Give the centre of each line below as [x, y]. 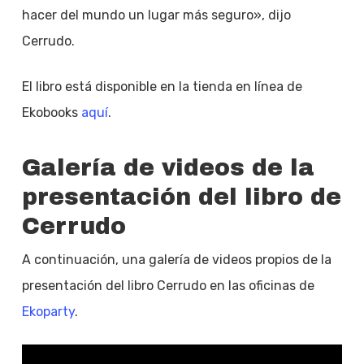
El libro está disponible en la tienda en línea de [162, 87]
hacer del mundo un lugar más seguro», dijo [156, 15]
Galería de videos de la [168, 168]
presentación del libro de [181, 197]
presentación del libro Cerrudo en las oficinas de [168, 286]
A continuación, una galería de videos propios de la [176, 260]
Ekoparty [48, 312]
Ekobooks [51, 113]
